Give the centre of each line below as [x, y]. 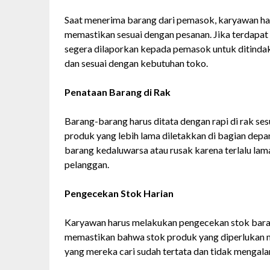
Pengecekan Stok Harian [119, 193]
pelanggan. [87, 165]
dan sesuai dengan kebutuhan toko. [136, 63]
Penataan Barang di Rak [118, 92]
